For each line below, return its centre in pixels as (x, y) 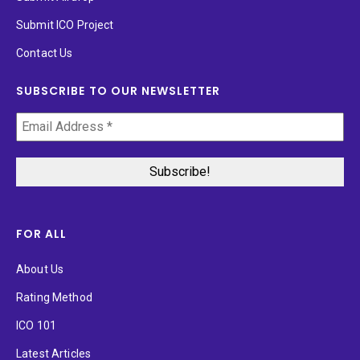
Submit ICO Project (65, 25)
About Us (40, 270)
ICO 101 (36, 326)
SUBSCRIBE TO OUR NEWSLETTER (119, 91)
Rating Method (54, 298)
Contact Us (45, 53)
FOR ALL (42, 234)
